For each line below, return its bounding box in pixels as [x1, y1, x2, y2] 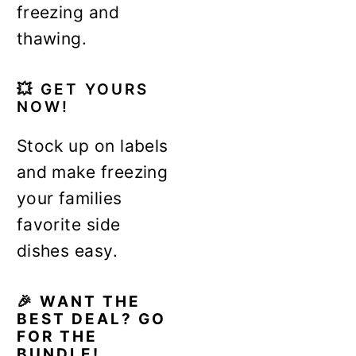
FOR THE [16, 327, 98, 346]
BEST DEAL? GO [16, 309, 166, 328]
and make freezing [16, 161, 168, 182]
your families [16, 188, 122, 208]
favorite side [16, 214, 121, 234]
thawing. [16, 28, 87, 48]
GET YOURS [33, 79, 149, 99]
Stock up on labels [16, 135, 168, 156]
